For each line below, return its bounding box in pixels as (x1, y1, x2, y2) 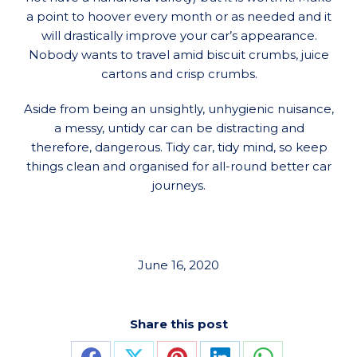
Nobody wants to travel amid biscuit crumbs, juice (29, 47, 329, 63)
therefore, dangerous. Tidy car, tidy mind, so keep (30, 139, 328, 155)
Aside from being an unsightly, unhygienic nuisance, (24, 101, 334, 117)
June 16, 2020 (138, 257, 219, 273)
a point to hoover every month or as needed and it (26, 9, 331, 25)
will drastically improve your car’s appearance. (41, 28, 317, 44)
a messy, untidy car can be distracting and (53, 120, 304, 136)
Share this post (129, 316, 228, 332)
